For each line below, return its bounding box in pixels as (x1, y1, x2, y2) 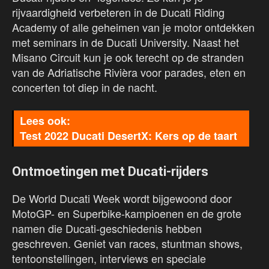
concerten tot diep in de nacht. (12, 79, 157, 95)
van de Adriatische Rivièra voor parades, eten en (12, 64, 246, 80)
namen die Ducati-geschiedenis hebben (12, 220, 202, 237)
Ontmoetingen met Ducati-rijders (12, 164, 208, 180)
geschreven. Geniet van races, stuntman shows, (12, 235, 243, 252)
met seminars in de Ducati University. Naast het (12, 34, 239, 50)
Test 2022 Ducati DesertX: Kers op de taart (20, 128, 237, 144)
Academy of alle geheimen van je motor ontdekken (12, 19, 255, 35)
